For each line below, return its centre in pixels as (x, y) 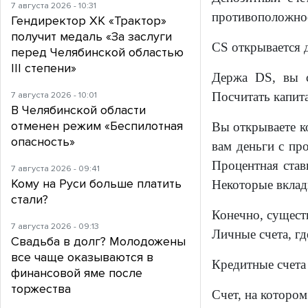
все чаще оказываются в (82, 257)
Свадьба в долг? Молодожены (98, 242)
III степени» (44, 68)
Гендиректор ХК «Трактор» (89, 21)
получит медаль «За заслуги (91, 37)
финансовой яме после (77, 273)
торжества (41, 289)
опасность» (43, 142)
